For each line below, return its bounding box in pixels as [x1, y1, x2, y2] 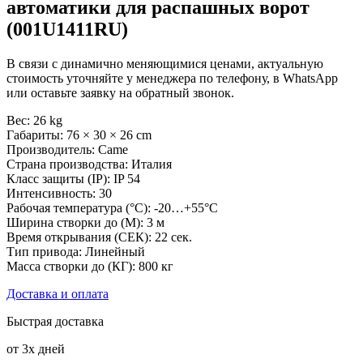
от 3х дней [6, 341, 65, 356]
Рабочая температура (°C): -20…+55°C [6, 200, 218, 215]
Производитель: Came [6, 142, 128, 156]
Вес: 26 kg [6, 113, 62, 127]
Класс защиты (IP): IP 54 [6, 171, 140, 186]
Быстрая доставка [6, 314, 104, 328]
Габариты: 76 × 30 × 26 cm [6, 127, 152, 142]
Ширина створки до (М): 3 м [6, 215, 164, 229]
